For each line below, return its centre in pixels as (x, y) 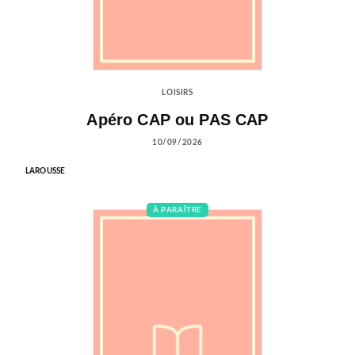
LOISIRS (177, 93)
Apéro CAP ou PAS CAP (177, 119)
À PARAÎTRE (177, 210)
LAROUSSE (46, 171)
